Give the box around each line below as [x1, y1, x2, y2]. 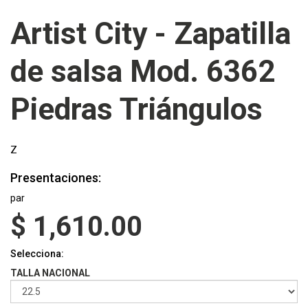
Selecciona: [10, 248, 64, 259]
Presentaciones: [10, 170, 101, 185]
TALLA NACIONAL [10, 267, 90, 278]
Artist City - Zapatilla [10, 16, 291, 52]
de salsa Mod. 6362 [10, 54, 275, 89]
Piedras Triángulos [10, 91, 263, 127]
